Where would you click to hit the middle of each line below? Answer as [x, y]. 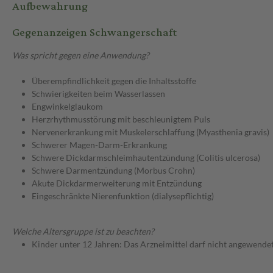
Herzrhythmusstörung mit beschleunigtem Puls [121, 119]
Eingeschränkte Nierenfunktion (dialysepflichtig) [123, 196]
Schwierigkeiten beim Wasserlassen [98, 94]
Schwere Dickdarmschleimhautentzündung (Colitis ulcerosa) [146, 158]
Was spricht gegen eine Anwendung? [81, 55]
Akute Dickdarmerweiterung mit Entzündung [117, 183]
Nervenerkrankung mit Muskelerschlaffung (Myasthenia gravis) [151, 132]
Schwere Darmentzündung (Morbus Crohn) [113, 171]
